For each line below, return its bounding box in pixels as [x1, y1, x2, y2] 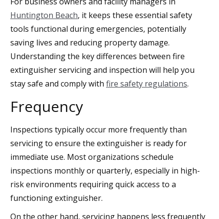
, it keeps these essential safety [78, 9, 192, 21]
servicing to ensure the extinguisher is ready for [10, 137, 187, 149]
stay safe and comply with [10, 78, 106, 89]
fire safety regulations [106, 78, 187, 89]
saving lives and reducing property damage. [10, 37, 170, 48]
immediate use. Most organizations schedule [10, 151, 174, 162]
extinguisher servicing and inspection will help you [10, 64, 195, 75]
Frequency [10, 96, 83, 116]
